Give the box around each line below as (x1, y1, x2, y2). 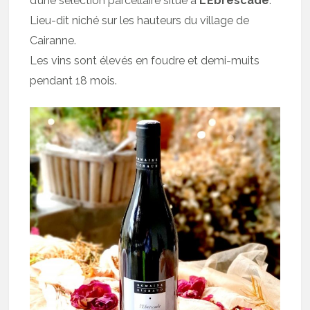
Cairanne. (30, 33, 77, 47)
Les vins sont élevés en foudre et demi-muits (30, 53, 260, 67)
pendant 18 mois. (30, 73, 118, 87)
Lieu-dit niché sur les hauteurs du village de (30, 13, 250, 27)
